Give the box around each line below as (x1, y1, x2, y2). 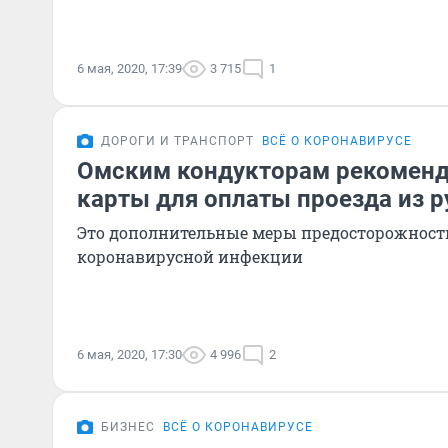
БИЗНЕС (101, 420, 155, 434)
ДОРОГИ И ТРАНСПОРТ (101, 134, 254, 148)
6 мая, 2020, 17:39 (77, 61, 182, 76)
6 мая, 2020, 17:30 (77, 347, 182, 362)
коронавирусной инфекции (77, 246, 303, 267)
